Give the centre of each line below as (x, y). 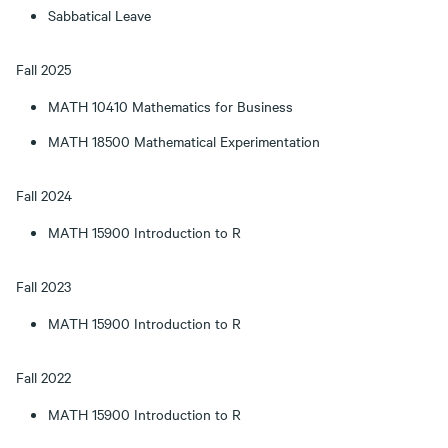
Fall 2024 (44, 195)
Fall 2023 (43, 286)
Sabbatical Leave (99, 15)
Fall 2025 (43, 69)
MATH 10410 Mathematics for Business (170, 106)
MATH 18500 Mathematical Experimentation (184, 141)
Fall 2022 (43, 377)
